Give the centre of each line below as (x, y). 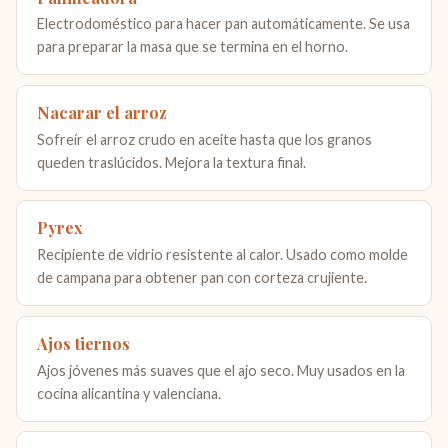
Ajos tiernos (83, 343)
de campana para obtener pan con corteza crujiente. (202, 278)
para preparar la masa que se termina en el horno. (192, 47)
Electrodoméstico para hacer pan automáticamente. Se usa (223, 24)
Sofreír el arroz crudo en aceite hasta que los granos (204, 139)
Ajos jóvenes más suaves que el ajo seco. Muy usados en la (221, 370)
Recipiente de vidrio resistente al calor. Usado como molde (222, 255)
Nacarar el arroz (102, 112)
